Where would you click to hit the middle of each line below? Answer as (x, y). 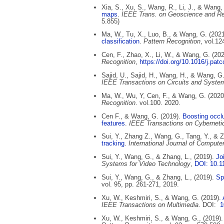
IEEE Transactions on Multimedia (150, 204)
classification (121, 41)
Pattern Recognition (172, 41)
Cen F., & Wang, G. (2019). (142, 116)
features (113, 123)
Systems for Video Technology (146, 164)
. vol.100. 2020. (158, 102)
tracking (113, 143)
